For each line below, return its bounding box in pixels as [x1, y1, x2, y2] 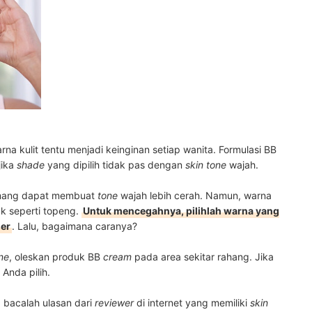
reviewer [95, 296, 134, 309]
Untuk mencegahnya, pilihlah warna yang [83, 204, 279, 217]
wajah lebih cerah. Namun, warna [118, 189, 272, 201]
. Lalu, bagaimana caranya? [12, 219, 137, 232]
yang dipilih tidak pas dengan [45, 158, 185, 171]
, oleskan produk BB [9, 250, 103, 263]
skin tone [185, 158, 226, 171]
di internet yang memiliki [134, 296, 250, 309]
